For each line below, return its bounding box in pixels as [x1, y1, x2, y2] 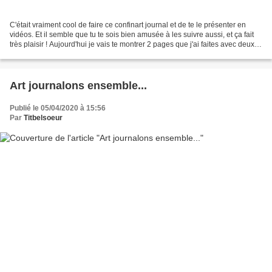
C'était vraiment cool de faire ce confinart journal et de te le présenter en [10, 21, 246, 30]
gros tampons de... [10, 50, 70, 59]
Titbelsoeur [24, 114, 63, 123]
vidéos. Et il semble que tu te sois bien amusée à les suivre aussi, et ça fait [10, 30, 254, 39]
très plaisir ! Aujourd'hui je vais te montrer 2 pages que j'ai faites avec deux [10, 40, 254, 49]
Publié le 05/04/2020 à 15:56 [10, 104, 106, 113]
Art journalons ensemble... [10, 80, 147, 92]
